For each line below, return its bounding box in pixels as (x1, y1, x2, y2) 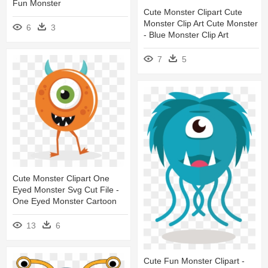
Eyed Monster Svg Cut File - (13, 185, 119, 195)
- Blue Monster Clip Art (144, 29, 229, 39)
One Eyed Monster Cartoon (13, 196, 117, 206)
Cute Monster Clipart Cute (144, 7, 242, 17)
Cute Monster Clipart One (13, 173, 109, 184)
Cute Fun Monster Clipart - (144, 256, 245, 266)
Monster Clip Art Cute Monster (144, 18, 258, 28)
